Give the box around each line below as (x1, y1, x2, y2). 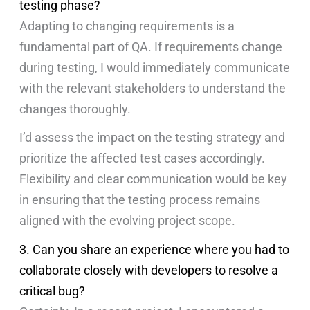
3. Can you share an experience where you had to (19, 241, 290, 257)
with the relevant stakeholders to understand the (19, 80, 286, 95)
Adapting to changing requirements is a (19, 18, 235, 33)
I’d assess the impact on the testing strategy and (19, 130, 286, 145)
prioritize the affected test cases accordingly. (19, 151, 266, 166)
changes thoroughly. (19, 101, 134, 116)
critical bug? (19, 283, 86, 298)
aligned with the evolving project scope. (19, 213, 236, 228)
